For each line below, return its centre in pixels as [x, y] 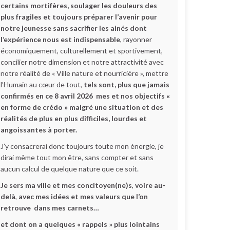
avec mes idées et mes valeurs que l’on [83, 196]
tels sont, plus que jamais [127, 84]
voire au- [150, 185]
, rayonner [136, 39]
